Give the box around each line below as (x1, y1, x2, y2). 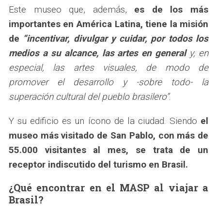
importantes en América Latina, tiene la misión (8, 18, 209, 30)
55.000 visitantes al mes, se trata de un (8, 144, 209, 155)
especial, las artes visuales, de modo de (8, 62, 209, 73)
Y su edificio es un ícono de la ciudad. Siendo (8, 115, 201, 126)
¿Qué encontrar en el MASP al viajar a (8, 181, 209, 194)
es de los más (134, 3, 209, 15)
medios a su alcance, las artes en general (8, 47, 186, 59)
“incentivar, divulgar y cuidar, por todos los (23, 32, 209, 44)
